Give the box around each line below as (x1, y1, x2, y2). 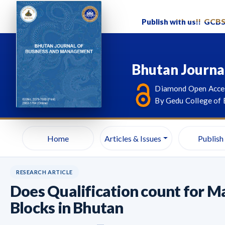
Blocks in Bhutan (10, 198, 124, 217)
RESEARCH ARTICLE (16, 169, 73, 175)
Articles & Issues (104, 133, 161, 143)
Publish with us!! (142, 17, 204, 26)
